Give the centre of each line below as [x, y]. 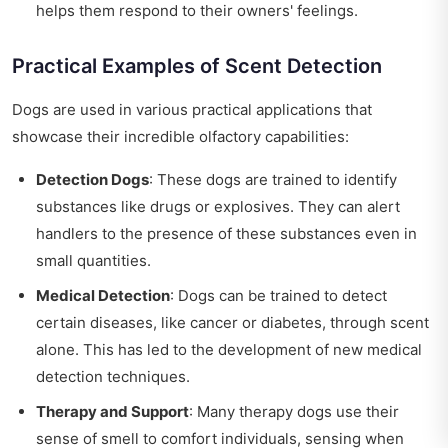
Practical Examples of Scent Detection [197, 66]
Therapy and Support [112, 412]
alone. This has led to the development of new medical [229, 350]
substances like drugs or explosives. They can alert [218, 207]
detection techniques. [113, 377]
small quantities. [93, 261]
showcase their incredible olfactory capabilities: [180, 137]
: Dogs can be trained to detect [278, 296]
